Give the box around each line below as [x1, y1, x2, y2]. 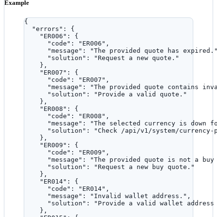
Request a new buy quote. [98, 163, 191, 171]
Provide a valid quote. [98, 91, 183, 98]
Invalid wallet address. [94, 192, 183, 200]
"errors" [32, 25, 63, 33]
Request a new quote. [98, 54, 175, 62]
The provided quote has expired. [94, 47, 214, 55]
